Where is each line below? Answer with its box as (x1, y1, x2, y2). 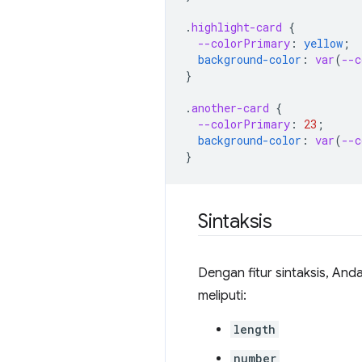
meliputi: (198, 287, 246, 304)
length (234, 321, 276, 337)
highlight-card (192, 19, 282, 35)
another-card (192, 99, 269, 116)
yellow (304, 35, 343, 51)
